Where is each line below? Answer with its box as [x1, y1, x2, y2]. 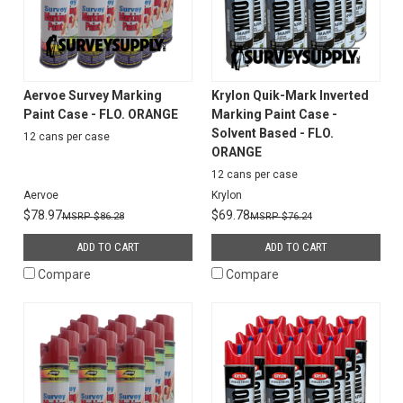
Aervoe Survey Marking [22, 87, 162, 103]
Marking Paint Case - [210, 106, 337, 121]
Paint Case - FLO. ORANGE [22, 106, 178, 121]
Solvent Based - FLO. [210, 125, 334, 140]
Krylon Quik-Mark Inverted [210, 87, 369, 103]
